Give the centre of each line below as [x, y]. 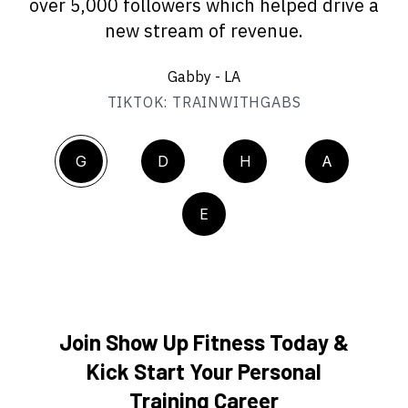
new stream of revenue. [204, 30]
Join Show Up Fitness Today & [204, 342]
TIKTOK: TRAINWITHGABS [204, 102]
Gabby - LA [204, 76]
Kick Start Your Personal [204, 371]
